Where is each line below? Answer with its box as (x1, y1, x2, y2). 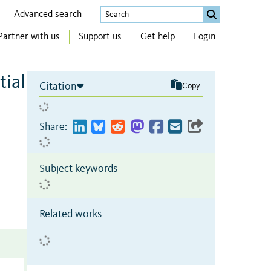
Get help (140, 32, 175, 42)
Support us (79, 32, 122, 42)
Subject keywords (39, 163, 117, 174)
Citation (39, 80, 77, 92)
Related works (39, 208, 102, 220)
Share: (39, 121, 67, 132)
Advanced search (14, 9, 82, 19)
